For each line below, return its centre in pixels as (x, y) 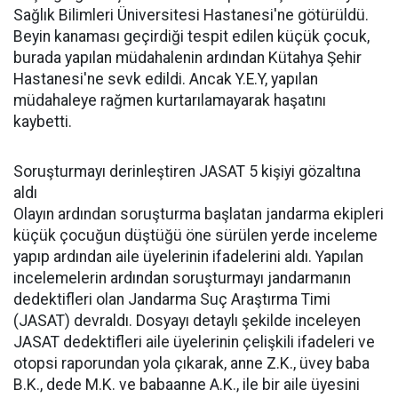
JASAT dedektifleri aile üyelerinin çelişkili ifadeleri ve (194, 342)
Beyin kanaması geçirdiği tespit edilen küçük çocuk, (191, 37)
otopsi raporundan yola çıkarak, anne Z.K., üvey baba (191, 364)
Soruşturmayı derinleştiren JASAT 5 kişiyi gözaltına (187, 172)
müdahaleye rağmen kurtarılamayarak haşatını (170, 101)
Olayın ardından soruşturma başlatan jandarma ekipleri (199, 215)
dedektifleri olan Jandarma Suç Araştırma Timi (172, 300)
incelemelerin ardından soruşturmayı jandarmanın (182, 279)
